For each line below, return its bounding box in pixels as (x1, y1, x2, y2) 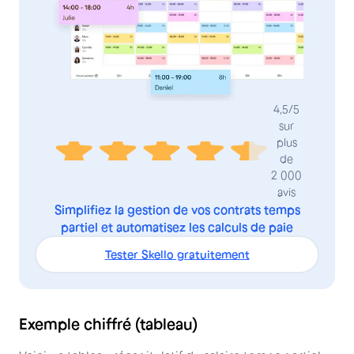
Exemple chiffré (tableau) (19, 315, 198, 333)
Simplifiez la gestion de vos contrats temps (54, 202, 300, 217)
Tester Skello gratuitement (104, 247, 250, 262)
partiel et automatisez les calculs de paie (61, 220, 293, 235)
